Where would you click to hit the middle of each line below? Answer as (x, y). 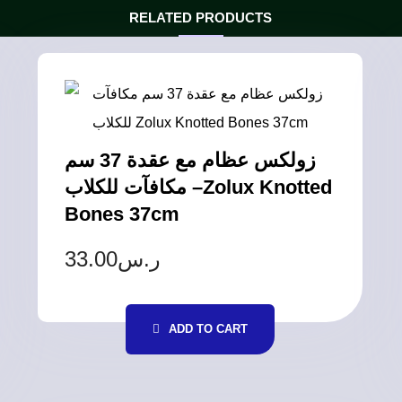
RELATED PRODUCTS (201, 17)
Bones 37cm (122, 214)
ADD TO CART (209, 328)
